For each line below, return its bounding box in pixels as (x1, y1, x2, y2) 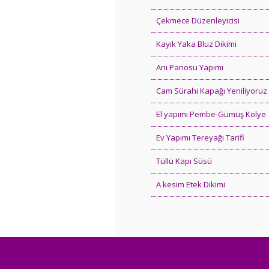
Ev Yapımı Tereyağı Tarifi (156, 131, 244, 143)
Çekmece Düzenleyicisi (156, 14, 240, 26)
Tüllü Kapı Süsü (156, 155, 212, 166)
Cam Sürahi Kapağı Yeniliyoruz (156, 85, 267, 96)
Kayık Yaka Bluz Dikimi (156, 38, 237, 49)
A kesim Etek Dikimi (156, 178, 225, 190)
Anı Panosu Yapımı (156, 61, 223, 73)
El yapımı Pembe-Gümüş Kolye (156, 108, 266, 119)
